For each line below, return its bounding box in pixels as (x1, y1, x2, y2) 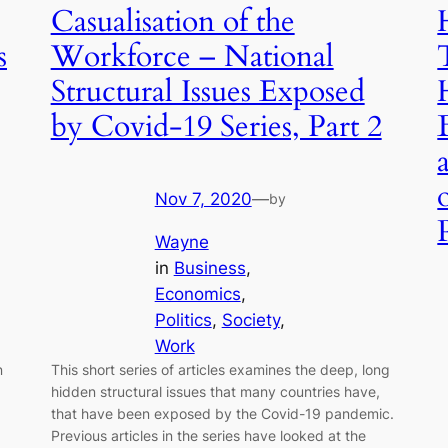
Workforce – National (50, 36, 334, 77)
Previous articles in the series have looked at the (50, 426, 366, 444)
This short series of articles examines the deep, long (50, 360, 390, 378)
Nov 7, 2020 (154, 189, 252, 210)
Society (221, 309, 280, 330)
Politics (154, 309, 212, 330)
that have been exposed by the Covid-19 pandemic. (50, 404, 394, 422)
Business (173, 257, 246, 278)
